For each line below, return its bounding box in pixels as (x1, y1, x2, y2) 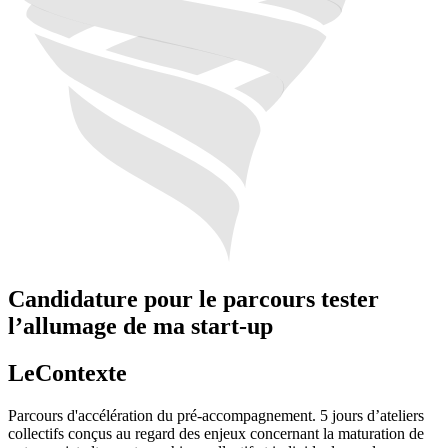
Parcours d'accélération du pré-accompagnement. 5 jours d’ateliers (8, 406, 424, 424)
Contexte (35, 359, 127, 386)
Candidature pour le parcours (8, 285, 321, 312)
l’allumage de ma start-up (8, 312, 273, 339)
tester (321, 285, 379, 312)
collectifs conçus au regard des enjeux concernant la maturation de (8, 424, 424, 442)
